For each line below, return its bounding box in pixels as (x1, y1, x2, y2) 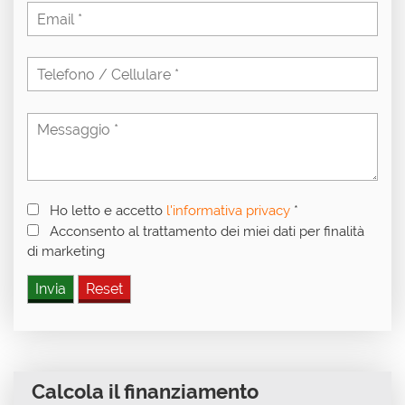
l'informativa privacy (166, 202, 290, 219)
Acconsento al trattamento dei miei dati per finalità (50, 223, 364, 240)
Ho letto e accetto (50, 202, 166, 219)
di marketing (27, 243, 108, 259)
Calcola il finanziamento (32, 380, 259, 403)
